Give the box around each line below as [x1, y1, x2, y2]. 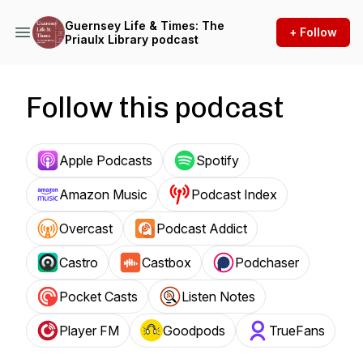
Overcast [59, 220, 113, 237]
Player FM [59, 322, 119, 339]
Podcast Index [191, 186, 277, 203]
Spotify [196, 152, 239, 169]
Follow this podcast [26, 90, 284, 125]
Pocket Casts [59, 288, 138, 305]
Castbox [142, 254, 191, 271]
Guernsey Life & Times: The [65, 19, 224, 32]
